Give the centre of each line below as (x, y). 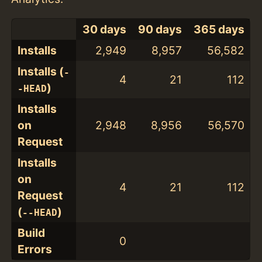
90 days (160, 30)
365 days (219, 30)
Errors (35, 249)
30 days (104, 30)
